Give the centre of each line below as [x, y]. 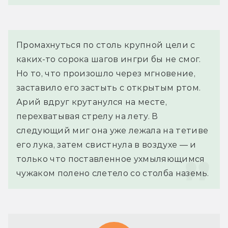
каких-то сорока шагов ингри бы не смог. [109, 60]
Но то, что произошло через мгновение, [106, 74]
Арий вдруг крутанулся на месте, [92, 102]
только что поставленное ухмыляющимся [111, 159]
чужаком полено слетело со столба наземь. [113, 174]
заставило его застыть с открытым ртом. [109, 88]
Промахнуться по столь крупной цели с [106, 45]
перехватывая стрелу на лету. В [87, 117]
